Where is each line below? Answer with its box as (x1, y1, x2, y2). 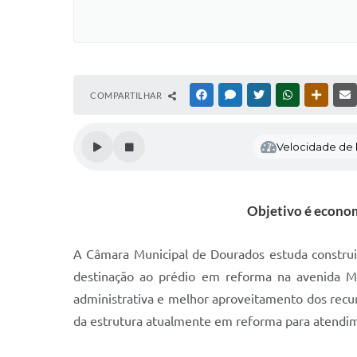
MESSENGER (238, 90, 288, 100)
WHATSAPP (296, 90, 342, 100)
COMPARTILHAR (90, 90, 164, 100)
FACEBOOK (210, 90, 256, 100)
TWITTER (267, 90, 304, 100)
